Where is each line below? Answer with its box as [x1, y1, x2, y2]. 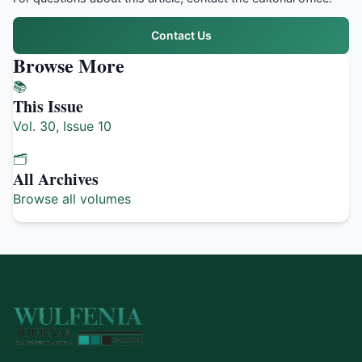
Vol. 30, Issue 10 [13, 118, 112, 134]
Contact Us [150, 28, 212, 42]
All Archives [13, 167, 99, 191]
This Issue [13, 95, 83, 118]
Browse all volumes [13, 191, 131, 207]
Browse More [13, 51, 124, 79]
